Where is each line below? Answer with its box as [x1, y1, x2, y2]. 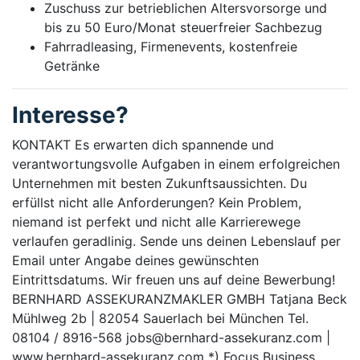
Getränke [44, 57, 100, 74]
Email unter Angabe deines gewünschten [12, 252, 259, 268]
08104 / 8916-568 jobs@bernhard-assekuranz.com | [12, 329, 330, 346]
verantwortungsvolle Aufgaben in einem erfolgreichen [12, 155, 340, 172]
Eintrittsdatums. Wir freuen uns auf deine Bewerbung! [12, 271, 335, 288]
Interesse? [12, 100, 129, 129]
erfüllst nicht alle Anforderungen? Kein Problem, [12, 194, 301, 211]
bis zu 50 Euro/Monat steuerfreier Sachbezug [44, 18, 322, 35]
